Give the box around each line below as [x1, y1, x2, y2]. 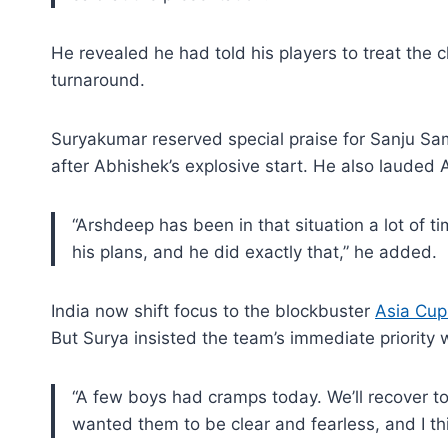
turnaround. [51, 69, 145, 90]
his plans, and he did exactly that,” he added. [72, 241, 437, 262]
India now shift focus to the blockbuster [51, 300, 375, 321]
